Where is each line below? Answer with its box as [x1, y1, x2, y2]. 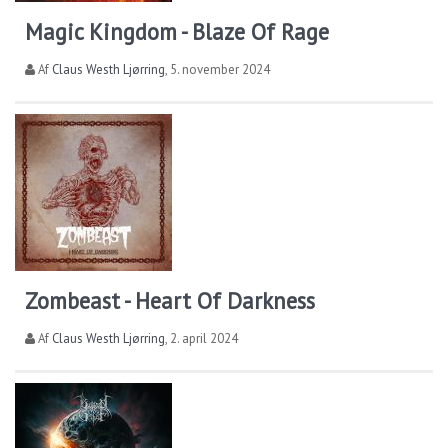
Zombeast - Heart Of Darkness [25, 286, 315, 316]
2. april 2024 [170, 330, 238, 348]
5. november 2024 [170, 61, 270, 79]
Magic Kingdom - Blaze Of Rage [25, 17, 329, 47]
